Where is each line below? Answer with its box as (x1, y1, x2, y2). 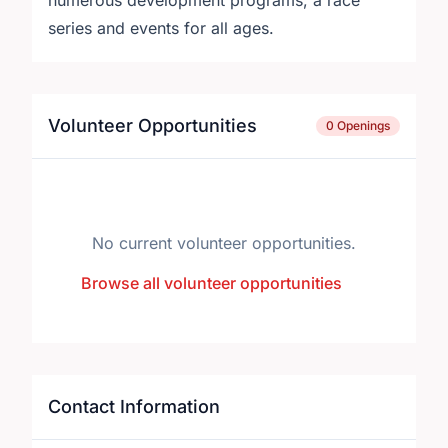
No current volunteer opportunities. (92, 233, 356, 253)
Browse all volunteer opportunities (80, 273, 342, 293)
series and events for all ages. (48, 18, 274, 38)
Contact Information (48, 396, 220, 417)
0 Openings (326, 118, 390, 133)
